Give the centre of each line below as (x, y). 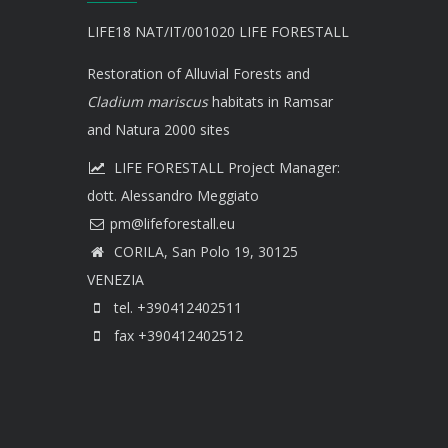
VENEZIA (115, 280)
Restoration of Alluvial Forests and (198, 74)
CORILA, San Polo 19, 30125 (204, 252)
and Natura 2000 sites (158, 130)
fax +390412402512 (176, 336)
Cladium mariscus (147, 102)
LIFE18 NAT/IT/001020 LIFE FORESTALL (218, 32)
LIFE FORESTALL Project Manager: (225, 168)
